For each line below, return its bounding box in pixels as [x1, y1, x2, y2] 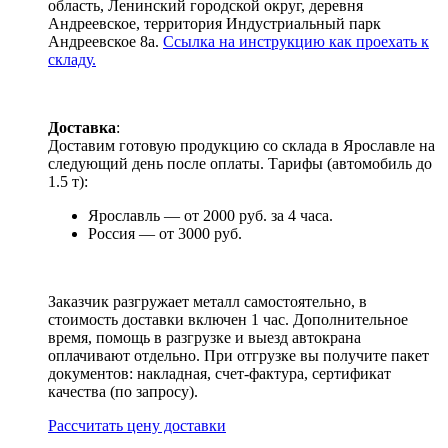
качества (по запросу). [48, 383, 198, 400]
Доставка [48, 119, 116, 136]
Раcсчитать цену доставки [48, 417, 226, 434]
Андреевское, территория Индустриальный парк [48, 15, 381, 32]
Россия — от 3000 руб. [88, 225, 242, 242]
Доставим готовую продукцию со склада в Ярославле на [48, 137, 435, 154]
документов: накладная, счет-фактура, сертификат [48, 365, 391, 382]
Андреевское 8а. [48, 33, 163, 50]
